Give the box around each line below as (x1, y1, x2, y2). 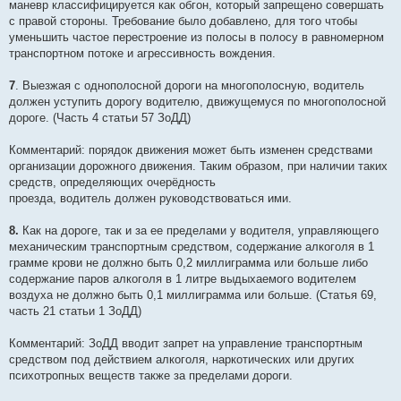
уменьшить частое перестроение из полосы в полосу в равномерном (9, 30, 384, 45)
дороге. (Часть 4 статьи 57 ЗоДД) (9, 111, 191, 125)
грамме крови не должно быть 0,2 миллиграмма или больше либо (9, 256, 368, 270)
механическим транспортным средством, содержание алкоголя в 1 (9, 240, 374, 254)
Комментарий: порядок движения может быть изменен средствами (9, 143, 372, 158)
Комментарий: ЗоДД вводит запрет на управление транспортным (9, 337, 363, 351)
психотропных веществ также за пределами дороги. (9, 369, 293, 383)
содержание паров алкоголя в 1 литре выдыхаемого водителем (9, 272, 356, 286)
